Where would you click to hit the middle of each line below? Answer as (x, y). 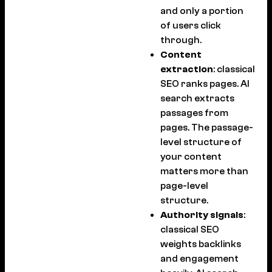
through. (181, 40)
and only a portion (202, 11)
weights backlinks (201, 244)
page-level (184, 185)
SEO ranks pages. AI (205, 83)
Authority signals (202, 215)
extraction (187, 69)
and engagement (199, 258)
